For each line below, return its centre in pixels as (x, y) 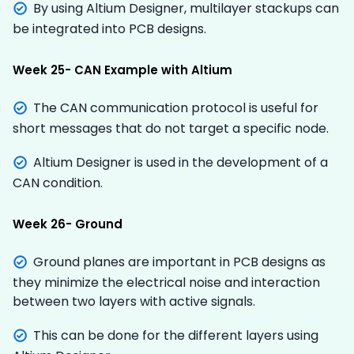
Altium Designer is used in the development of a (181, 162)
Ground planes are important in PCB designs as (179, 262)
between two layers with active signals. (134, 301)
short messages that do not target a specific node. (171, 128)
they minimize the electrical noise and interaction (166, 282)
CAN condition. (59, 183)
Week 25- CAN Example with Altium (122, 70)
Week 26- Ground (68, 224)
